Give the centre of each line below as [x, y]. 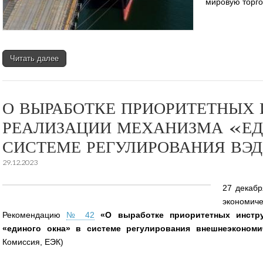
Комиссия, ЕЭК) [33, 242]
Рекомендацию [35, 215]
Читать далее [34, 58]
